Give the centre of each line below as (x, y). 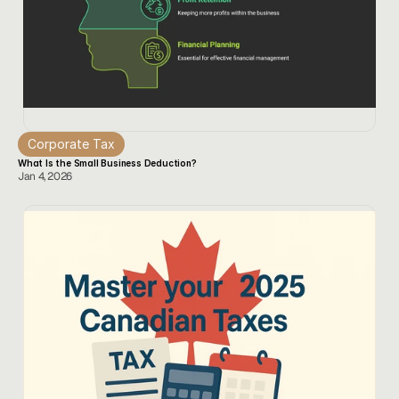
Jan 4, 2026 (45, 176)
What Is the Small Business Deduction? (107, 163)
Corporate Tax (71, 144)
